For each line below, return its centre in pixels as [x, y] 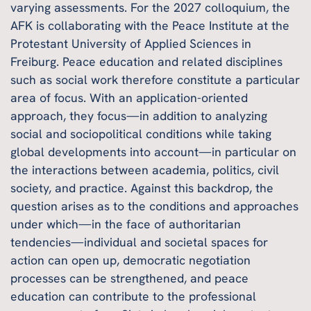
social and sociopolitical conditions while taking [141, 134]
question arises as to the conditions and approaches [154, 206]
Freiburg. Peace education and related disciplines [146, 62]
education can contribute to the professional [133, 296]
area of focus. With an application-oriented [129, 98]
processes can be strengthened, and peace [129, 278]
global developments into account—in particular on [153, 152]
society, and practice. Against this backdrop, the [142, 188]
